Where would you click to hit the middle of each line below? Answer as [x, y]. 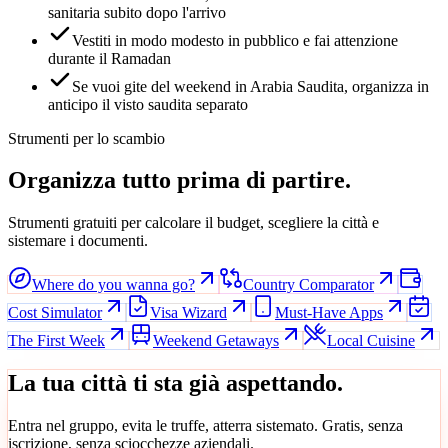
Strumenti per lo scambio [86, 138]
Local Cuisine [371, 341]
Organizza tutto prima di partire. [179, 180]
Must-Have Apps [329, 313]
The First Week [56, 341]
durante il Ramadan [109, 58]
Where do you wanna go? [113, 285]
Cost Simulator [55, 313]
